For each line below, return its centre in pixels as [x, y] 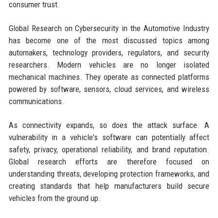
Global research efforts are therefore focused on [109, 161]
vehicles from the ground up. [54, 198]
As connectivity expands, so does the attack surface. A [109, 125]
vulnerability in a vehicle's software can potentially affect [109, 137]
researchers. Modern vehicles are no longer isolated [109, 64]
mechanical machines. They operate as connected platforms [109, 77]
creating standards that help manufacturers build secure [109, 186]
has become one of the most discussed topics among [109, 40]
